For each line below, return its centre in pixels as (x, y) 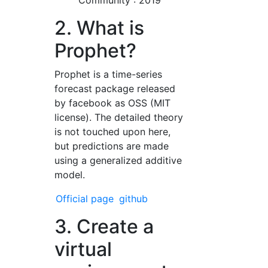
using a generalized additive (118, 160)
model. (70, 175)
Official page (85, 199)
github (134, 199)
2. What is (100, 28)
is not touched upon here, (113, 132)
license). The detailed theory (119, 117)
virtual (83, 249)
